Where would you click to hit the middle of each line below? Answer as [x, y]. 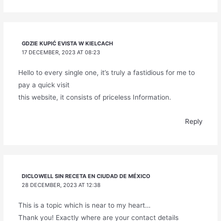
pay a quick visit [44, 85]
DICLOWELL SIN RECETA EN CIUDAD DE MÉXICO [86, 176]
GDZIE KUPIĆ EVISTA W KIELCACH [68, 44]
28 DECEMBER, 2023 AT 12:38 [61, 185]
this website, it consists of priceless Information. [94, 97]
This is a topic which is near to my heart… [84, 205]
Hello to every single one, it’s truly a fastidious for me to [106, 73]
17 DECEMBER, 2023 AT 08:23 [61, 53]
